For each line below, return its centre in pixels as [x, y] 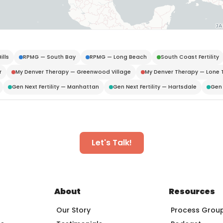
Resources [192, 191]
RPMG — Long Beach [118, 57]
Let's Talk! [111, 142]
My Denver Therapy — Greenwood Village [73, 72]
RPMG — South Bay [49, 57]
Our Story [73, 210]
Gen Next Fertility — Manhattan [56, 87]
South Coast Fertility [190, 57]
